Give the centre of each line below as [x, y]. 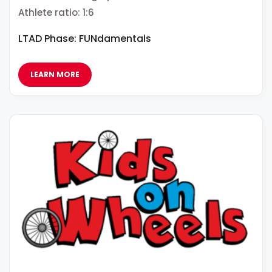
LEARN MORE [55, 74]
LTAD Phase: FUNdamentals [85, 38]
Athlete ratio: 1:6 [56, 12]
